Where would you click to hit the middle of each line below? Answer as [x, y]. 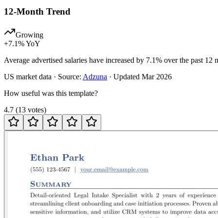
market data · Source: [48, 77]
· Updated [124, 77]
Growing [29, 35]
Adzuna [95, 77]
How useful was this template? [51, 93]
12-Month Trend [37, 11]
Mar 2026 [157, 77]
